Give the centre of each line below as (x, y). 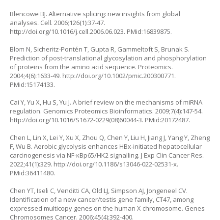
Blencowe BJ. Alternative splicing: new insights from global (95, 14)
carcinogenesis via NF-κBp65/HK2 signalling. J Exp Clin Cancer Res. (107, 155)
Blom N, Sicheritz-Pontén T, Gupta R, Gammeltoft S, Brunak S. (100, 49)
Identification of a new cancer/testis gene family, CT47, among (102, 199)
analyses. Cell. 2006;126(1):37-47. (57, 23)
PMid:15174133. (32, 84)
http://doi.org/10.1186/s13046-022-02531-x (115, 164)
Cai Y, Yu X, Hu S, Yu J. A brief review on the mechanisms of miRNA (106, 102)
